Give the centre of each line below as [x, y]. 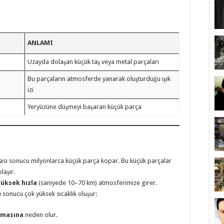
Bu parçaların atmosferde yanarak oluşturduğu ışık [99, 78]
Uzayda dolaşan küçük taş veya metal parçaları [93, 61]
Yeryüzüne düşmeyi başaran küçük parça [85, 106]
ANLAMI [40, 42]
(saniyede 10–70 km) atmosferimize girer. [97, 183]
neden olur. [40, 215]
